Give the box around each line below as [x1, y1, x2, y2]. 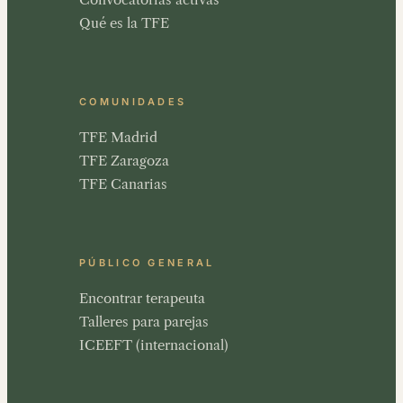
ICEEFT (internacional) [79, 336, 228, 354]
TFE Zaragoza [79, 152, 169, 170]
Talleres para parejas [79, 312, 209, 330]
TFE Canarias [79, 175, 167, 193]
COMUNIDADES [79, 95, 187, 109]
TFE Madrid [79, 129, 157, 147]
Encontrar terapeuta [79, 289, 205, 307]
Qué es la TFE [79, 14, 169, 32]
